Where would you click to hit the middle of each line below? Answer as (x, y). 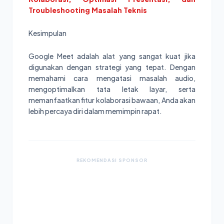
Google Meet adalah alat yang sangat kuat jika (112, 56)
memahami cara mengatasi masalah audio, (112, 78)
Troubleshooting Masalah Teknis (88, 10)
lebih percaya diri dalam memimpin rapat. (95, 111)
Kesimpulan (47, 33)
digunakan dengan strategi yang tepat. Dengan (112, 67)
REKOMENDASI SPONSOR (112, 160)
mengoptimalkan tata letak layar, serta (112, 89)
